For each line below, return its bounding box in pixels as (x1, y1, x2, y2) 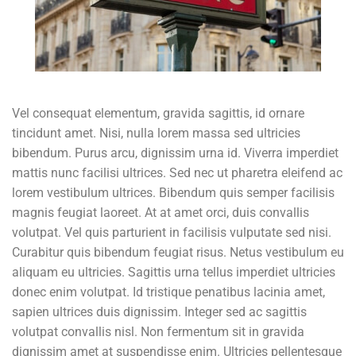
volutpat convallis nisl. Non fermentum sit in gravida (12, 324, 304, 340)
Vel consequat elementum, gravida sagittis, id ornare (12, 106, 304, 122)
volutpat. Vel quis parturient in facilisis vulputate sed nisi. (12, 225, 331, 241)
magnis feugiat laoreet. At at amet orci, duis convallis (12, 205, 309, 221)
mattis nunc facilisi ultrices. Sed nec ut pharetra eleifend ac (12, 165, 342, 181)
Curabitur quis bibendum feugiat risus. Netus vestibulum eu (12, 245, 344, 261)
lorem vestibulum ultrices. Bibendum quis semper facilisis (12, 185, 335, 201)
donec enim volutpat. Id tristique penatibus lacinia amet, (12, 284, 325, 300)
